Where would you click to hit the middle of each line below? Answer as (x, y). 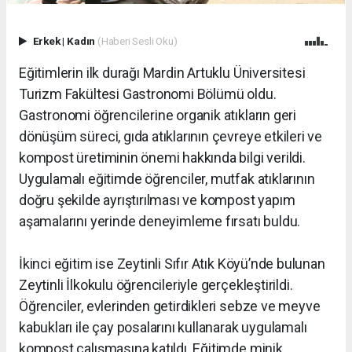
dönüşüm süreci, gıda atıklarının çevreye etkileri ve (171, 137)
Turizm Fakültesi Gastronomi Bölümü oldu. (148, 94)
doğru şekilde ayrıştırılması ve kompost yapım (157, 200)
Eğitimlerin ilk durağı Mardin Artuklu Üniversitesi (162, 73)
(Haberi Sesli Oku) (137, 41)
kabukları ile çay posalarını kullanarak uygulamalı (163, 328)
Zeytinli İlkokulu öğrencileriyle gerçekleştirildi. (156, 285)
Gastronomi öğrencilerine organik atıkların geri (158, 115)
